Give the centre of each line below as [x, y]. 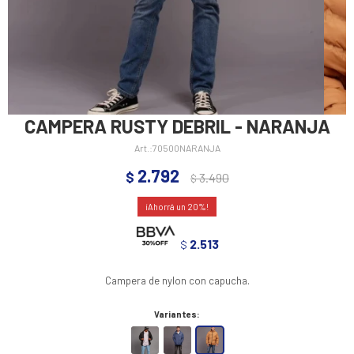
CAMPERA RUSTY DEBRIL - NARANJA [177, 126]
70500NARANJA [186, 148]
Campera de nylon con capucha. [177, 280]
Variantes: [177, 314]
